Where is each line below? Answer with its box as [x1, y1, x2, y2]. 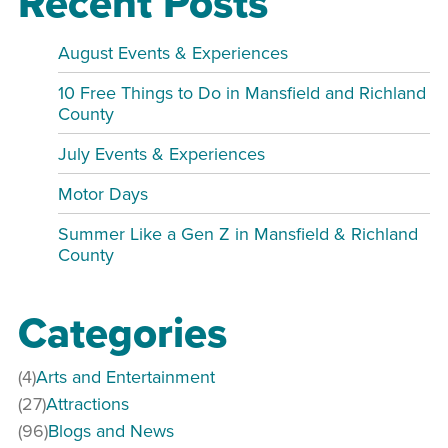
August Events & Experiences [58, 39, 288, 65]
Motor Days [58, 180, 148, 206]
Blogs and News [48, 417, 174, 443]
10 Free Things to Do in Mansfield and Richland [58, 79, 426, 105]
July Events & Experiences [58, 140, 265, 166]
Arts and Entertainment [36, 363, 215, 389]
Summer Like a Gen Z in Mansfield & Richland [58, 220, 418, 246]
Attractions [46, 390, 129, 416]
